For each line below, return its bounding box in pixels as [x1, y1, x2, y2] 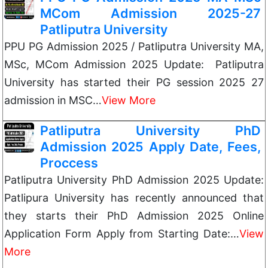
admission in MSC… [4, 94, 102, 106]
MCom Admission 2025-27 [40, 5, 261, 21]
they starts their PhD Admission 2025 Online [4, 209, 264, 222]
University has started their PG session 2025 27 [4, 76, 264, 89]
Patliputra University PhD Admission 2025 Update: [4, 173, 264, 186]
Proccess [40, 155, 98, 170]
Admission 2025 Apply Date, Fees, [40, 139, 261, 154]
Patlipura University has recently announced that [4, 191, 264, 204]
